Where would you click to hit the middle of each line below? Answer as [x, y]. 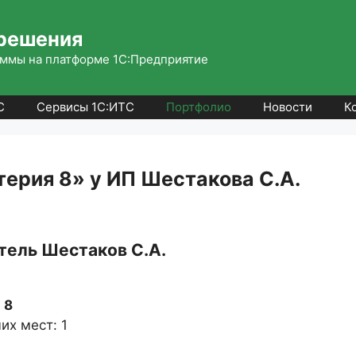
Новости [288, 107]
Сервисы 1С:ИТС [85, 107]
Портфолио [199, 107]
